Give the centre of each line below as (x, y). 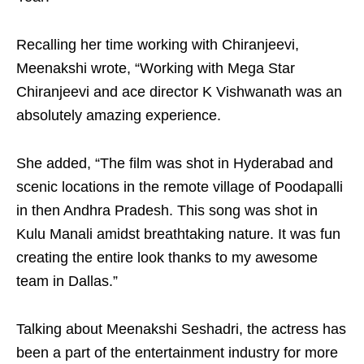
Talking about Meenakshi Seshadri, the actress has (181, 329)
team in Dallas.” (67, 281)
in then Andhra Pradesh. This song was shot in (167, 210)
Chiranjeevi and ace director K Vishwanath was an (179, 92)
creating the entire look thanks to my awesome (167, 258)
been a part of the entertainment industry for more (177, 353)
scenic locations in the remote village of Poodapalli (180, 187)
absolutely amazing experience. (119, 115)
